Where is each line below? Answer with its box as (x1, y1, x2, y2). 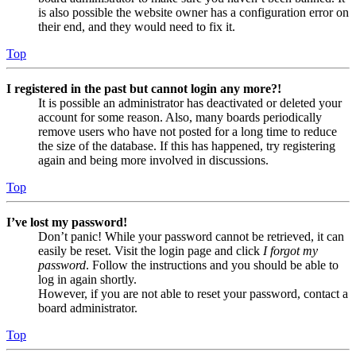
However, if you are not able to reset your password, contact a (38, 287, 348, 301)
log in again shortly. (38, 273, 137, 287)
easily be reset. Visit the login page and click (38, 244, 263, 258)
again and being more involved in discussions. (38, 153, 269, 168)
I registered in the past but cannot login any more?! (6, 82, 281, 96)
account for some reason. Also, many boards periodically (38, 110, 322, 125)
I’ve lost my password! (6, 215, 127, 230)
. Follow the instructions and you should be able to (86, 258, 339, 273)
